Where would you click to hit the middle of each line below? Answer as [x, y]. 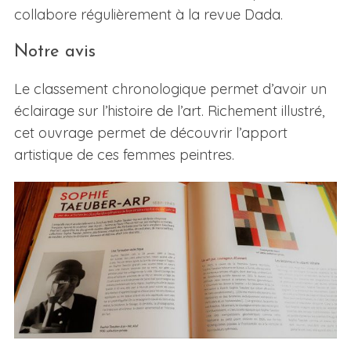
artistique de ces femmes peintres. [124, 155]
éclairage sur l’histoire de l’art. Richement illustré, [169, 111]
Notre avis [54, 52]
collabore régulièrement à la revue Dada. [148, 15]
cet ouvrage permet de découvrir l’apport [150, 133]
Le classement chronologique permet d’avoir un [170, 89]
